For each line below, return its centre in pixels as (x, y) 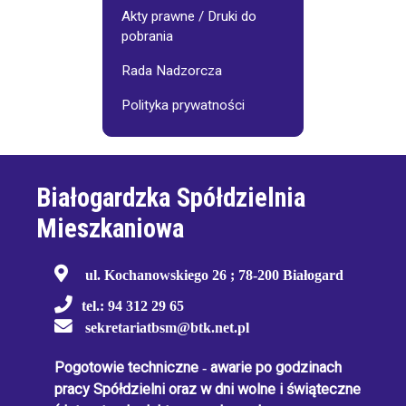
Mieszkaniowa (110, 229)
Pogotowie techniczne (128, 368)
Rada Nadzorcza (172, 71)
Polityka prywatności (183, 106)
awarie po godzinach (274, 368)
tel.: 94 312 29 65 (133, 306)
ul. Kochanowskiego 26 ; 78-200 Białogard (214, 275)
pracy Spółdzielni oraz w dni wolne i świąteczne (208, 390)
